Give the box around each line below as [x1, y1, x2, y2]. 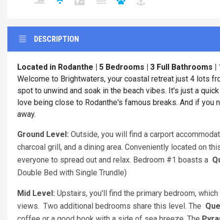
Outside [71, 130, 98, 139]
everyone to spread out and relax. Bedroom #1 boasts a [17, 155, 212, 165]
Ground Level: [17, 130, 71, 139]
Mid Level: [17, 189, 55, 198]
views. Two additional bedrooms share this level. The [17, 201, 205, 211]
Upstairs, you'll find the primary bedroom [55, 189, 195, 198]
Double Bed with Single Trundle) [17, 168, 127, 177]
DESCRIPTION [34, 34, 79, 44]
